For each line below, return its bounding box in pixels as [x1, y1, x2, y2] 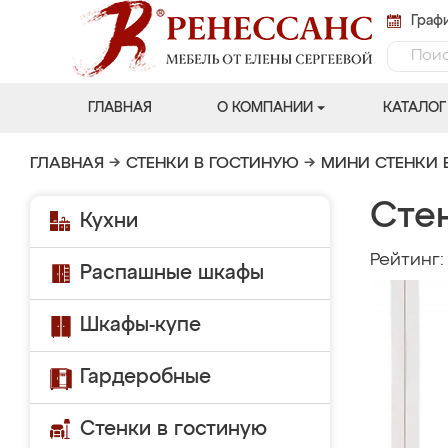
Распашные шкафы [80, 263, 264, 283]
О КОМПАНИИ [216, 101, 313, 115]
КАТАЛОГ [382, 101, 446, 115]
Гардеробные [80, 367, 211, 387]
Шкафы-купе [80, 315, 201, 335]
